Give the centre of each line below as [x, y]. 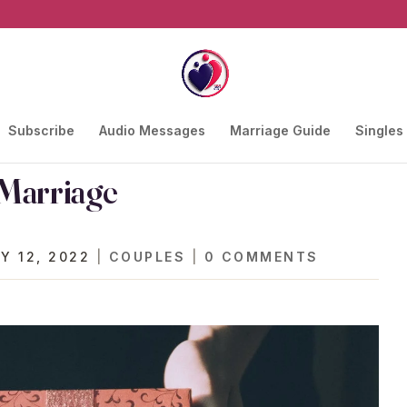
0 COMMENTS [261, 257]
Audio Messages [152, 130]
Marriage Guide [280, 130]
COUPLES [147, 257]
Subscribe [41, 130]
